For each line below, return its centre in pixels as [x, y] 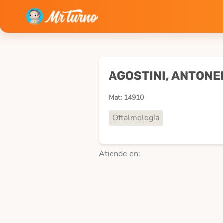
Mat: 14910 [126, 97]
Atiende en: [119, 154]
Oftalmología [136, 118]
